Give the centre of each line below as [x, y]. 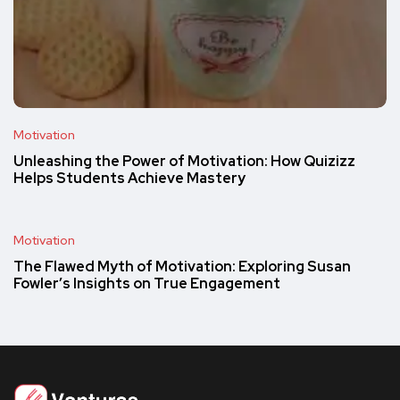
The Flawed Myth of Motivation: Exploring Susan [182, 267]
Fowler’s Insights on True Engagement [147, 284]
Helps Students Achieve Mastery [129, 179]
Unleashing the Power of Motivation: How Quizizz [184, 162]
